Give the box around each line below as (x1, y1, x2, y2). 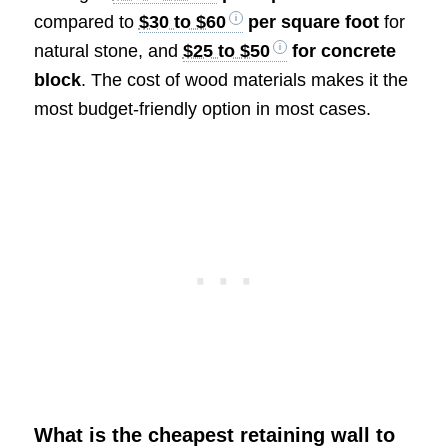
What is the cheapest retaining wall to (33, 423, 395, 446)
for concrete (286, 40, 396, 61)
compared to (33, 11, 139, 32)
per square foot (242, 11, 379, 32)
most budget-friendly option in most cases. (33, 98, 371, 119)
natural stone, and (33, 40, 183, 61)
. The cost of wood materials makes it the (80, 69, 408, 90)
